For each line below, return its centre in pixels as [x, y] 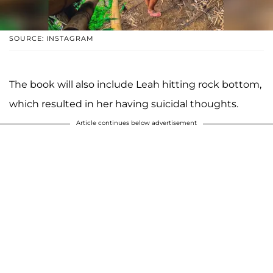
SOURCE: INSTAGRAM [51, 38]
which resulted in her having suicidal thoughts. [124, 104]
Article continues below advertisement [136, 122]
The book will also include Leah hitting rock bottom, [135, 84]
